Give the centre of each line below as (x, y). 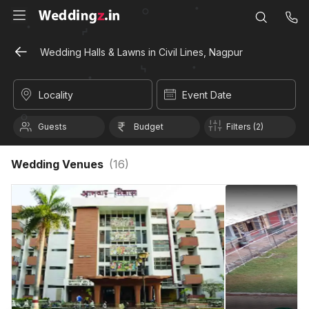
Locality (56, 95)
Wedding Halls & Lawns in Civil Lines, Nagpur (141, 52)
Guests (52, 127)
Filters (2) (245, 127)
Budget (148, 127)
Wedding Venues (60, 164)
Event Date (207, 95)
